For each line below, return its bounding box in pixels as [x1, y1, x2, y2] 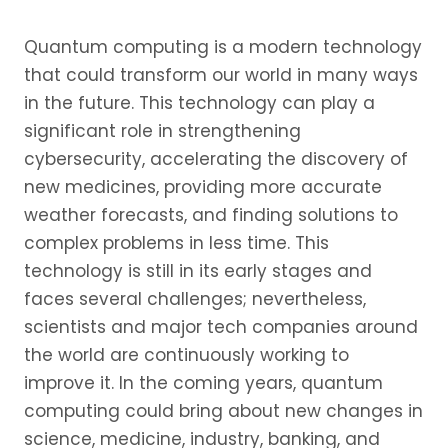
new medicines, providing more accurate [24, 174, 382, 199]
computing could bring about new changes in [24, 398, 423, 423]
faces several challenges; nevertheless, [24, 286, 366, 311]
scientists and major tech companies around [24, 314, 418, 339]
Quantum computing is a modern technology [24, 34, 422, 59]
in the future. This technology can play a [24, 90, 375, 115]
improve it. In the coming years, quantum [24, 370, 383, 395]
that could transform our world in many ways [24, 62, 418, 87]
